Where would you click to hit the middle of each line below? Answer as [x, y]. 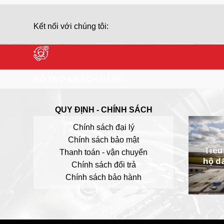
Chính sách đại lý [103, 127]
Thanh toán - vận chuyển [103, 152]
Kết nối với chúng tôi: [71, 26]
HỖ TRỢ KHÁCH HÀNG [78, 79]
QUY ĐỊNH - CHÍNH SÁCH [103, 109]
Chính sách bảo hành [103, 177]
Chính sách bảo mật [103, 139]
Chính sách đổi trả [103, 164]
